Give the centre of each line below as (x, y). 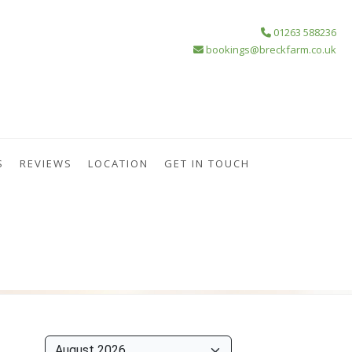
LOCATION (118, 163)
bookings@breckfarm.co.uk (270, 49)
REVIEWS (46, 163)
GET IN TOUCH (207, 163)
